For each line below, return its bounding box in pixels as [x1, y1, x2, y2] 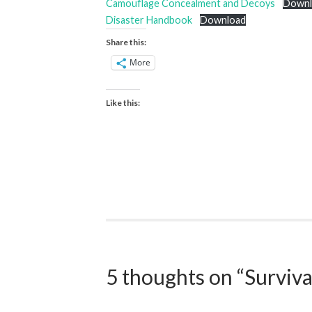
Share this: [106, 36, 146, 47]
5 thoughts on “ [106, 263, 244, 289]
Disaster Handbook [106, 13, 192, 26]
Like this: [106, 97, 140, 108]
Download [199, 13, 246, 26]
